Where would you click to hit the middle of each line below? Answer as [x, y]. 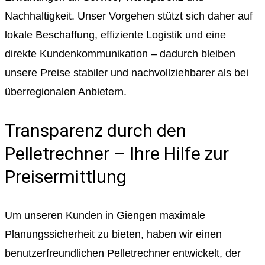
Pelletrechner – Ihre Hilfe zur [117, 154]
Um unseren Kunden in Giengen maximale [105, 216]
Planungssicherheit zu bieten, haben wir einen [113, 235]
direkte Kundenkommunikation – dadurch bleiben [120, 54]
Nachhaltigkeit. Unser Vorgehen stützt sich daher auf [129, 16]
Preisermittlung [66, 177]
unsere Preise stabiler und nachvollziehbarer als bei [127, 73]
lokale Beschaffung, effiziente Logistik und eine [115, 35]
